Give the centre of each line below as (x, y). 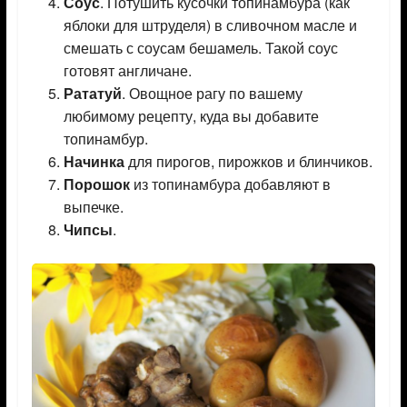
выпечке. (93, 207)
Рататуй (92, 94)
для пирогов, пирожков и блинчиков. (248, 162)
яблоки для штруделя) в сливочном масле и (210, 25)
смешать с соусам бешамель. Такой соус (200, 48)
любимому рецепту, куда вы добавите (191, 116)
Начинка (94, 162)
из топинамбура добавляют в (230, 184)
